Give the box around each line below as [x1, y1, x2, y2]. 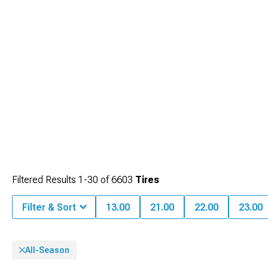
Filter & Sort [22, 202, 76, 213]
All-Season [25, 245, 69, 255]
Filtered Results [12, 174, 78, 185]
